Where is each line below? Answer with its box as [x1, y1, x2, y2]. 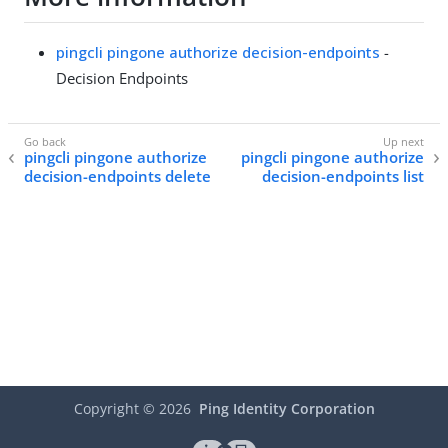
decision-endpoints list [262, 166, 424, 187]
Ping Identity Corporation [198, 399, 375, 419]
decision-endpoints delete [24, 166, 211, 187]
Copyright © [73, 399, 159, 419]
